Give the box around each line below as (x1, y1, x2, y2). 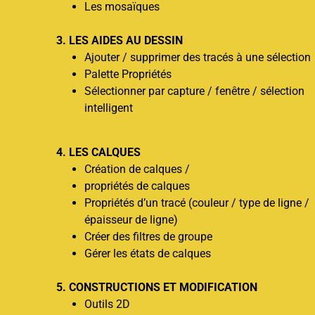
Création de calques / (84, 162, 190, 176)
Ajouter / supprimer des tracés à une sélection (84, 51, 311, 65)
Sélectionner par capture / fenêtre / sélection (84, 84, 304, 98)
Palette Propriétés (84, 67, 172, 82)
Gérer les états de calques (84, 246, 211, 260)
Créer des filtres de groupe (84, 229, 212, 243)
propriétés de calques (84, 179, 190, 193)
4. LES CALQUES (56, 145, 141, 159)
